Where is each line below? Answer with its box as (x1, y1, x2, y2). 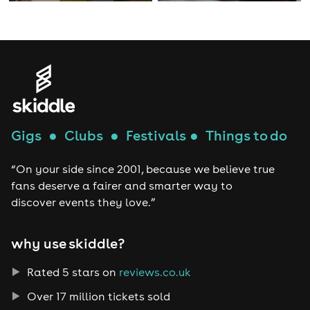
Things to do (206, 127, 288, 145)
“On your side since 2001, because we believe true (11, 162, 275, 176)
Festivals (126, 127, 187, 145)
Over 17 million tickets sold (24, 289, 170, 303)
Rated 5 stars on (24, 264, 119, 279)
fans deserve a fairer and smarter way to (11, 179, 233, 193)
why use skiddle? (11, 234, 125, 252)
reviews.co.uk (118, 264, 191, 279)
